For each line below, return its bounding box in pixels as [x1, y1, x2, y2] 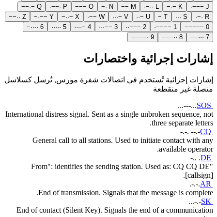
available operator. [159, 144, 213, 153]
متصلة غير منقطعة [153, 84, 213, 93]
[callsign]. [185, 170, 213, 179]
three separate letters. [152, 118, 213, 127]
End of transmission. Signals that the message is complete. [38, 188, 213, 197]
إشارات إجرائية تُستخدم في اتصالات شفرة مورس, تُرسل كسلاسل [4, 75, 213, 84]
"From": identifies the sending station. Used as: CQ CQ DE [31, 162, 210, 170]
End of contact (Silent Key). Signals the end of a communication [16, 205, 213, 214]
